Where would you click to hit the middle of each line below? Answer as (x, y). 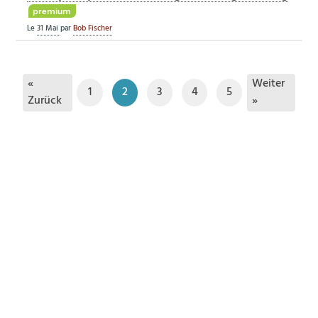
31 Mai (49, 29)
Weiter (268, 84)
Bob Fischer (93, 29)
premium (52, 12)
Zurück (44, 101)
